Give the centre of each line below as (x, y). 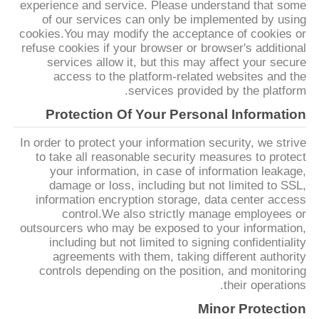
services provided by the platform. (218, 90)
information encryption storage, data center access (171, 199)
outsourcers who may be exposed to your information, (163, 228)
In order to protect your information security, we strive (163, 142)
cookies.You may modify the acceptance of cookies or (163, 33)
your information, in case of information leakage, (178, 171)
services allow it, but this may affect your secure (177, 62)
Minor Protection (252, 308)
